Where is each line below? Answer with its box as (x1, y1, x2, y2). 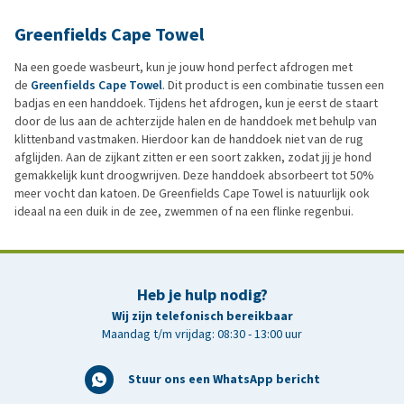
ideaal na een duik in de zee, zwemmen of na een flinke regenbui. (14, 203, 353, 221)
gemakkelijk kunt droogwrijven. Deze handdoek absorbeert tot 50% (14, 167, 374, 185)
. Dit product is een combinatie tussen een (162, 77, 384, 95)
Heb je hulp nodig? (136, 284, 268, 307)
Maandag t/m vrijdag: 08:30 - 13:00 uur (102, 326, 302, 344)
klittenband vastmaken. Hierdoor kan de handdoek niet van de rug (14, 131, 363, 149)
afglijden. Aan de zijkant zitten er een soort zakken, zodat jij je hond (14, 149, 372, 167)
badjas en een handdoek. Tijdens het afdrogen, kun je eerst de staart (14, 95, 378, 113)
